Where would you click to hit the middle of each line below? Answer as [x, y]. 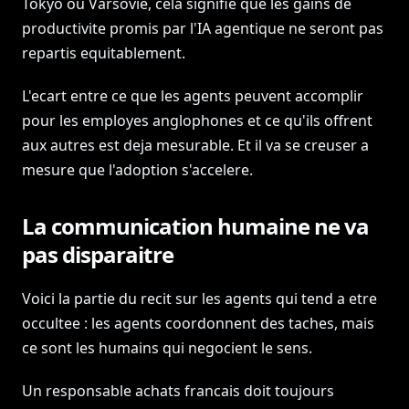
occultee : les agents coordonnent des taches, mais [198, 323]
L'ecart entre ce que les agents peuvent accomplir [193, 96]
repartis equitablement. [104, 53]
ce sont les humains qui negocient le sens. [167, 348]
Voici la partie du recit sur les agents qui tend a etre [199, 299]
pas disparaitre [98, 254]
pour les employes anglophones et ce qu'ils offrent [197, 121]
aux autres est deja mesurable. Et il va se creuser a [195, 145]
